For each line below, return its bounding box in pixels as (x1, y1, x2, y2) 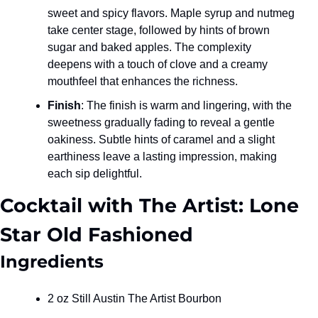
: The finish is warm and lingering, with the (81, 99, 292, 111)
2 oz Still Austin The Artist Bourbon (48, 292, 221, 305)
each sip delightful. (48, 167, 142, 180)
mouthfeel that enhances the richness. (48, 75, 238, 87)
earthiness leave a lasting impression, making (48, 150, 277, 163)
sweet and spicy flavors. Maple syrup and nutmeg (48, 6, 295, 19)
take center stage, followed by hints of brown (48, 23, 270, 36)
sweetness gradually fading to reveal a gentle (48, 116, 275, 128)
